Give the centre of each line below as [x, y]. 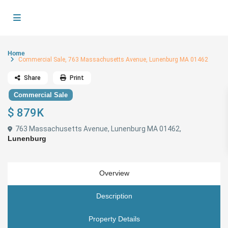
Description [114, 196]
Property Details [114, 219]
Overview [114, 173]
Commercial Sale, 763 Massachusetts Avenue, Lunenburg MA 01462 [113, 60]
